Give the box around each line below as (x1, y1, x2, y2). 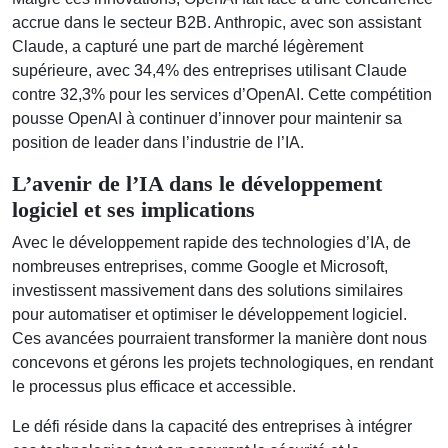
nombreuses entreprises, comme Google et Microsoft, (12, 257, 388, 275)
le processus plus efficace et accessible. (12, 377, 296, 395)
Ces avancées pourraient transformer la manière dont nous (12, 329, 427, 347)
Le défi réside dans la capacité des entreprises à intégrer (12, 417, 412, 435)
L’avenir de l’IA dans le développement (12, 171, 382, 196)
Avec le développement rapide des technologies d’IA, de (12, 233, 411, 251)
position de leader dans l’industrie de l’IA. (12, 133, 304, 151)
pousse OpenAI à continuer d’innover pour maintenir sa (12, 109, 402, 127)
